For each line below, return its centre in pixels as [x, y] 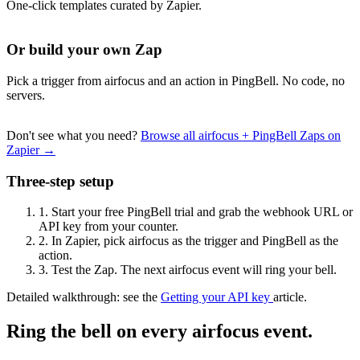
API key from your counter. [108, 227]
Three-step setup [60, 181]
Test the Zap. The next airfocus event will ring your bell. [192, 270]
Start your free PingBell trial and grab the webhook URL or [200, 212]
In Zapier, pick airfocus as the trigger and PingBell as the [193, 241]
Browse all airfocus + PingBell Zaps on [241, 135]
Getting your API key [217, 297]
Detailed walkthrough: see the [84, 297]
